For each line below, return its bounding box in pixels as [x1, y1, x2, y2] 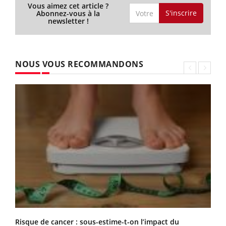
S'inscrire [165, 8, 197, 18]
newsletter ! [47, 16, 89, 26]
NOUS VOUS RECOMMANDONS [15, 58, 143, 70]
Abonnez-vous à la [36, 8, 100, 18]
